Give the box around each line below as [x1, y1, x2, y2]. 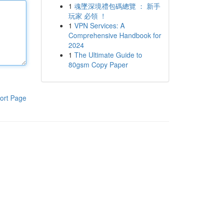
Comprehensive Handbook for [68, 30, 161, 40]
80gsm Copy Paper [68, 60, 128, 69]
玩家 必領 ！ [68, 11, 107, 21]
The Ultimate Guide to [74, 50, 142, 60]
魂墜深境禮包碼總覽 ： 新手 [74, 1, 160, 11]
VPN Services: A [74, 21, 125, 30]
